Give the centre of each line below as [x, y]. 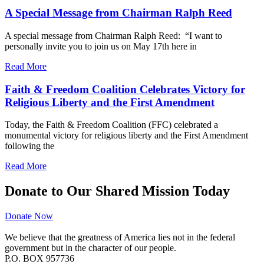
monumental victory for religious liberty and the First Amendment [126, 136]
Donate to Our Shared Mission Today [117, 191]
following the [29, 146]
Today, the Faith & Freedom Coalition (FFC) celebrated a [111, 125]
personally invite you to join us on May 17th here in [101, 46]
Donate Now [29, 216]
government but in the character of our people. [90, 248]
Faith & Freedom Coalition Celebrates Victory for [125, 89]
